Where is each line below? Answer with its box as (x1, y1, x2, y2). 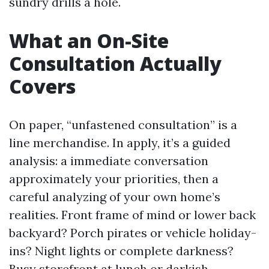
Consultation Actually (9, 50, 222, 76)
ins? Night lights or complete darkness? (9, 243, 234, 258)
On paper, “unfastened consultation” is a (9, 117, 237, 132)
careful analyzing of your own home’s (9, 189, 220, 204)
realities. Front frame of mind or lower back (9, 207, 256, 222)
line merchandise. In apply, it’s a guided (9, 135, 231, 150)
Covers (9, 73, 76, 99)
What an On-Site (9, 28, 169, 53)
